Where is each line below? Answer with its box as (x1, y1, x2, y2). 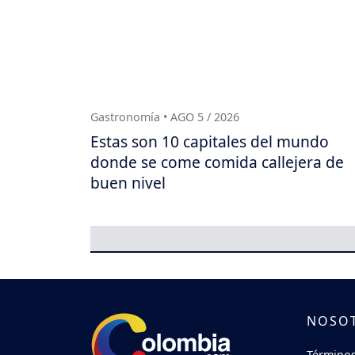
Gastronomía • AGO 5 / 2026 (90, 109, 239, 125)
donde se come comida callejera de (90, 151, 344, 173)
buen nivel (90, 171, 166, 193)
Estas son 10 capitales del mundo (90, 130, 329, 152)
